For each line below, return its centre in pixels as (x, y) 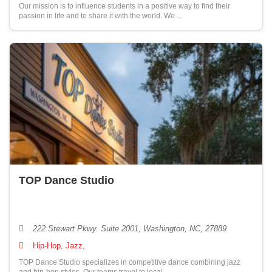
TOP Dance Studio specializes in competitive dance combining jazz (130, 262)
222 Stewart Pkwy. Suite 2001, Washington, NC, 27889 (128, 229)
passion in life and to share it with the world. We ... (100, 16)
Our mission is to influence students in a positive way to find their (124, 6)
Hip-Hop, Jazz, (59, 246)
